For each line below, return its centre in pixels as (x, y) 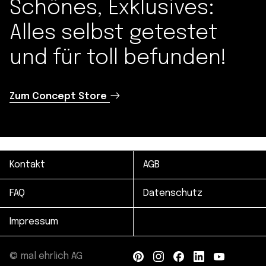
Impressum (34, 222)
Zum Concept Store (58, 96)
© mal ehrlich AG (46, 256)
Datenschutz (173, 193)
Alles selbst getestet (113, 33)
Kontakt (27, 165)
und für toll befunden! (118, 58)
